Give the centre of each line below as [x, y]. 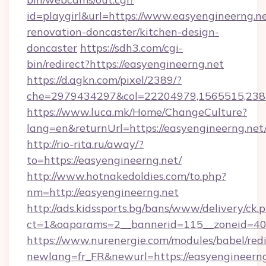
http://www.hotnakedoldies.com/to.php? [126, 176]
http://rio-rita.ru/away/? [85, 144]
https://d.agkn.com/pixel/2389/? [104, 80]
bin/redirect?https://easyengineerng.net [125, 64]
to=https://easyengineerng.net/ [104, 160]
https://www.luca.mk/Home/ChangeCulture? [137, 112]
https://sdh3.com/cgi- [132, 48]
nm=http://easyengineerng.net [103, 192]
